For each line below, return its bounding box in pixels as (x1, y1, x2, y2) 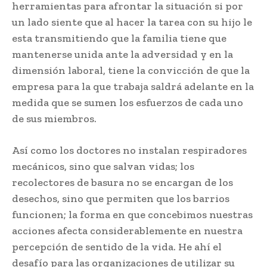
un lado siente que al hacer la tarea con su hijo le (12, 15, 252, 29)
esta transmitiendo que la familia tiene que (12, 31, 226, 45)
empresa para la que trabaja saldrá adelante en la (12, 79, 254, 93)
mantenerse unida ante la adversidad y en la (12, 47, 233, 61)
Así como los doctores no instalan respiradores (12, 143, 247, 157)
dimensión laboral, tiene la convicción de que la (12, 63, 250, 77)
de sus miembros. (12, 111, 97, 125)
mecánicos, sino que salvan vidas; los (12, 159, 194, 173)
